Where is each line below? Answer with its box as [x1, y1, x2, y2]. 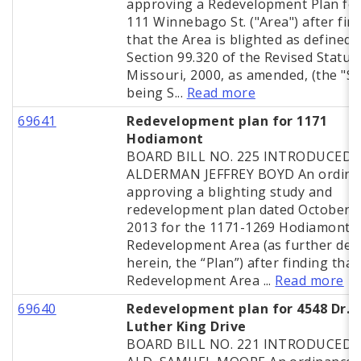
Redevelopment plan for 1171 [127, 112, 328, 131]
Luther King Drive [127, 317, 247, 336]
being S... [127, 84, 187, 102]
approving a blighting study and [127, 183, 333, 201]
